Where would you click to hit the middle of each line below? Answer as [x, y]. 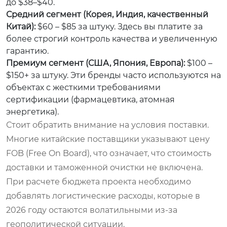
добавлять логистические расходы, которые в [103, 196]
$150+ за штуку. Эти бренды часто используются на [113, 75]
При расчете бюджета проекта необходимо [99, 181]
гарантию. [27, 51]
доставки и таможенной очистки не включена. [104, 167]
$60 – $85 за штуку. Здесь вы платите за [119, 26]
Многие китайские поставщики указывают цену [108, 139]
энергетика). [32, 111]
